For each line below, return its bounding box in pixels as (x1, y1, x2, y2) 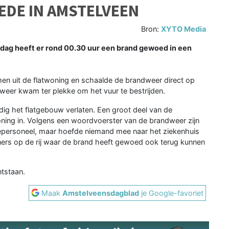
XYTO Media (161, 24, 207, 33)
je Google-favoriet (139, 188, 204, 197)
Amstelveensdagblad (62, 188, 140, 197)
